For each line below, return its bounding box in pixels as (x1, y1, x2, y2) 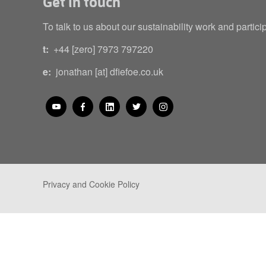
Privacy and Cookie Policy (43, 178, 140, 190)
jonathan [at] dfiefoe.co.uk (53, 65, 163, 78)
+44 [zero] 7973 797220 (51, 42, 153, 56)
